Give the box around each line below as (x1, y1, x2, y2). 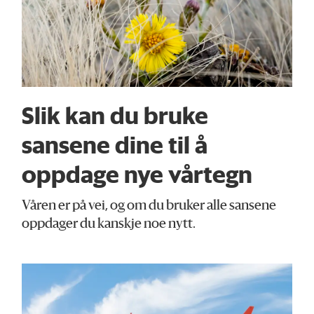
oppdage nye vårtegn (22, 158, 253, 189)
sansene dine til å (22, 129, 208, 159)
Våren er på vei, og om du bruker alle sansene (22, 200, 277, 214)
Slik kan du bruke (22, 100, 209, 130)
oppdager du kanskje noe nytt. (22, 218, 196, 232)
